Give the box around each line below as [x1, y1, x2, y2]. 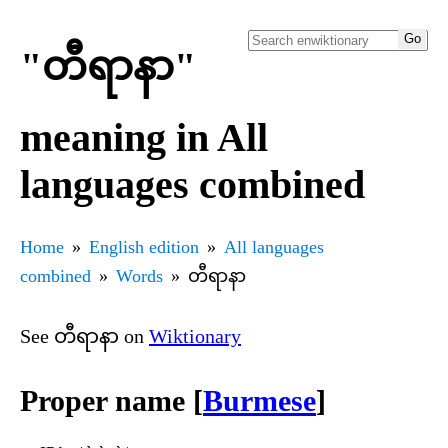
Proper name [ [20, 384, 203, 418]
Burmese [203, 384, 316, 418]
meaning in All [20, 114, 268, 160]
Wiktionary [149, 324, 241, 347]
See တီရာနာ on [20, 324, 149, 347]
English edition [89, 236, 199, 257]
